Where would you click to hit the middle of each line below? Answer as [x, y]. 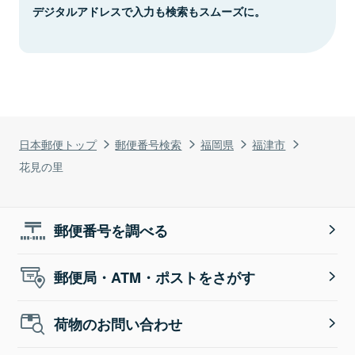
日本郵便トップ [58, 143]
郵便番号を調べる [111, 230]
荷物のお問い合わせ [118, 324]
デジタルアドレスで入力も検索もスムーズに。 [149, 11]
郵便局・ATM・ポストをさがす [155, 277]
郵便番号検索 [149, 143]
